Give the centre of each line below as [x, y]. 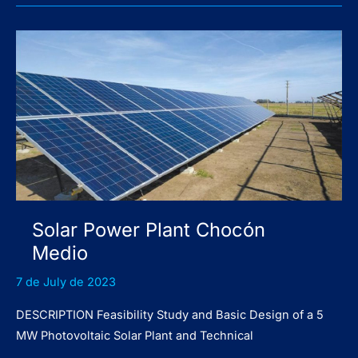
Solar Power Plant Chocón [149, 229]
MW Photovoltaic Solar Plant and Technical [135, 336]
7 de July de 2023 [66, 282]
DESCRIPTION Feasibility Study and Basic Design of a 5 [170, 315]
